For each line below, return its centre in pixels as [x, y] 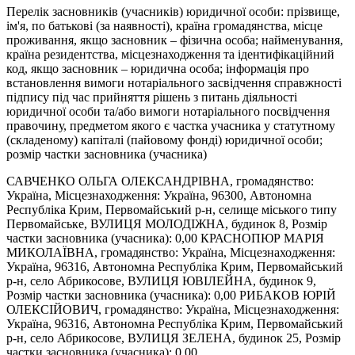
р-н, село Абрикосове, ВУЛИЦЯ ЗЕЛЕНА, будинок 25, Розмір [174, 338]
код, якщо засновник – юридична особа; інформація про [158, 68]
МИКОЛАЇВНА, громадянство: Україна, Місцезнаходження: [171, 252]
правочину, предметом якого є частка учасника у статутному [171, 125]
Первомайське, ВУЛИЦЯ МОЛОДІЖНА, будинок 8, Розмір [167, 223]
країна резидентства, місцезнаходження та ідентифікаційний [170, 54]
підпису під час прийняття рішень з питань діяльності [152, 97]
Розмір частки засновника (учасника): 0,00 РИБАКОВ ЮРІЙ [171, 295]
